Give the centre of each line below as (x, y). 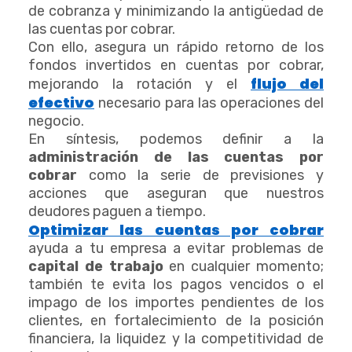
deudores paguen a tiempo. (117, 212)
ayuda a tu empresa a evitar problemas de (176, 249)
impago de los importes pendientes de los (176, 303)
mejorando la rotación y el (139, 84)
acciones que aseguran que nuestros (176, 194)
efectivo (61, 103)
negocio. (56, 121)
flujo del (287, 84)
